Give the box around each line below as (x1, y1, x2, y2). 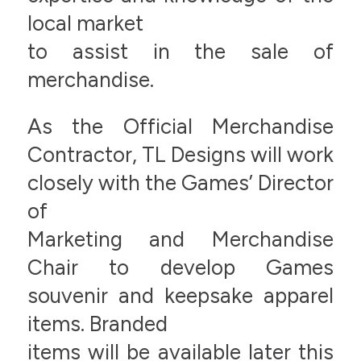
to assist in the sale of (27, 39, 334, 65)
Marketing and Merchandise (27, 226, 334, 252)
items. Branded (27, 310, 168, 337)
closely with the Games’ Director (27, 169, 334, 196)
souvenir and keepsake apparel (27, 282, 334, 309)
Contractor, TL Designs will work (27, 141, 334, 168)
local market (27, 10, 143, 37)
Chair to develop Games (27, 254, 334, 280)
